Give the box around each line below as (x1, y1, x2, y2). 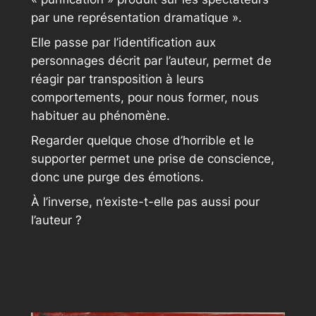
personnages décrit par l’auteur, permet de (30, 53, 272, 68)
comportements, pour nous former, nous (30, 90, 259, 104)
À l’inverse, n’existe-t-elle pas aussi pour (30, 194, 260, 209)
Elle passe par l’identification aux (30, 35, 216, 49)
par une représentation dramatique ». (30, 10, 242, 25)
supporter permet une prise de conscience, (30, 151, 274, 166)
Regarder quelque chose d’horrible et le (30, 133, 254, 147)
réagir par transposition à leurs (30, 71, 204, 86)
